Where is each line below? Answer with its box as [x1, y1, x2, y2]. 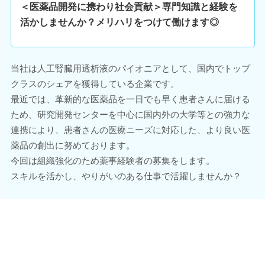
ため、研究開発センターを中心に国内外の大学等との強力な [10, 109, 250, 119]
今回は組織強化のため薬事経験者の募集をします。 [10, 156, 215, 166]
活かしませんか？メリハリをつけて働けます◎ [20, 17, 219, 27]
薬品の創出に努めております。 [10, 140, 135, 150]
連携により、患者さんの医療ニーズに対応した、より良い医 [10, 125, 250, 135]
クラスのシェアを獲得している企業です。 [10, 79, 179, 89]
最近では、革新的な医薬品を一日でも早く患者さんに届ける [10, 94, 250, 104]
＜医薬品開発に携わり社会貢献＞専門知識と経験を [20, 2, 238, 12]
